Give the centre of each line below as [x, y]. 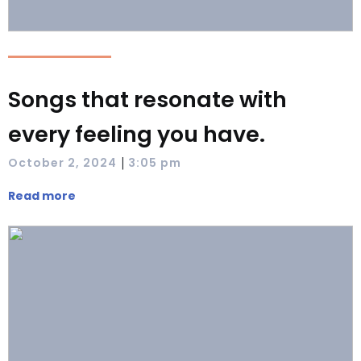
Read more [42, 196]
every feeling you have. [137, 134]
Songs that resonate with [147, 100]
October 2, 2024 [62, 162]
